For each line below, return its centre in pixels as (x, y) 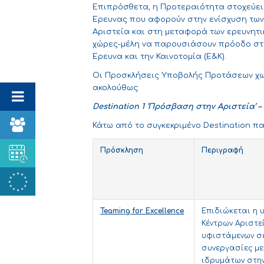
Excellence (165, 211)
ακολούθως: (116, 88)
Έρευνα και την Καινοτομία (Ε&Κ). (159, 57)
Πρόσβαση (171, 107)
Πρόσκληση (122, 151)
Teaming (115, 211)
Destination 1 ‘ (120, 107)
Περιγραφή (222, 151)
